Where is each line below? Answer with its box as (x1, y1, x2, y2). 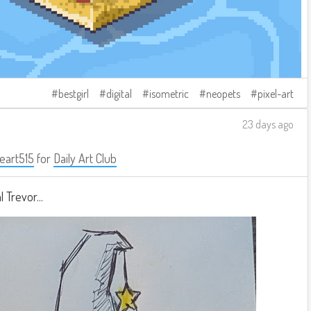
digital (106, 87, 132, 101)
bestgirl (58, 87, 89, 101)
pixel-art (258, 87, 294, 101)
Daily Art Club (53, 151, 117, 166)
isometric (149, 87, 189, 101)
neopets (206, 87, 240, 101)
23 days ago (242, 117, 294, 131)
